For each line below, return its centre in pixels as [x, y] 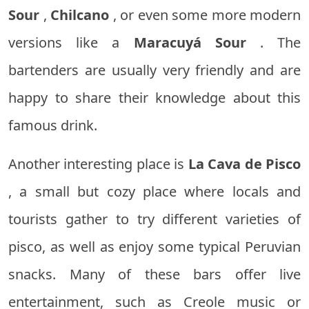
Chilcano [80, 15]
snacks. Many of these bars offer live [154, 275]
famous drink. [53, 126]
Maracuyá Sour [190, 43]
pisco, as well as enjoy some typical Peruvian [154, 247]
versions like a [71, 43]
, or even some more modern [205, 15]
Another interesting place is [98, 164]
